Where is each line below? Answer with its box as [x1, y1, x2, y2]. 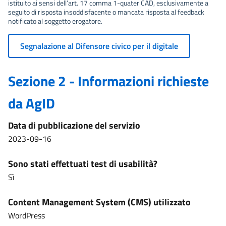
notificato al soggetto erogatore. [8, 16, 102, 26]
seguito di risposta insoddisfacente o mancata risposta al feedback [8, 7, 204, 17]
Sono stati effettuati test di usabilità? [8, 157, 157, 171]
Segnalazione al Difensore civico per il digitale [20, 40, 178, 52]
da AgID [8, 92, 55, 114]
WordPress [8, 209, 45, 221]
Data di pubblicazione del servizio [8, 119, 140, 132]
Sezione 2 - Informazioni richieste [8, 70, 209, 92]
